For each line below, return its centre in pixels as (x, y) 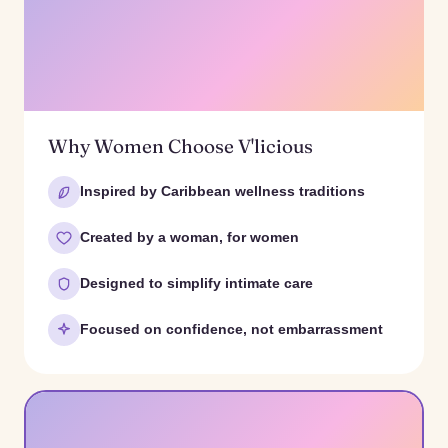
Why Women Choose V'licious (180, 145)
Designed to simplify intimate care (196, 283)
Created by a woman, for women (189, 237)
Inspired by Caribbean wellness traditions (222, 191)
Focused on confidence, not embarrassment (231, 329)
